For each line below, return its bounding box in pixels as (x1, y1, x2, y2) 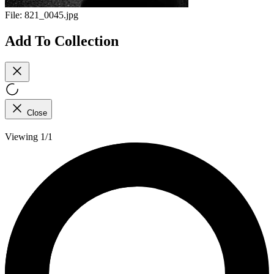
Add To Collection (5, 32, 119, 49)
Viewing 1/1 (5, 131, 53, 142)
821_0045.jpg (24, 10, 78, 21)
